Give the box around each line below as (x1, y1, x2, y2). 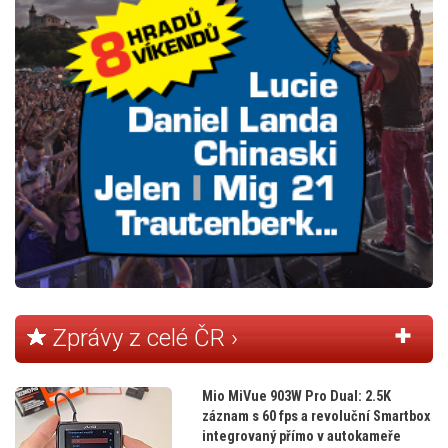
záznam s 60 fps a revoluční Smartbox (201, 408, 431, 425)
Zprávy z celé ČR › (46, 324, 238, 353)
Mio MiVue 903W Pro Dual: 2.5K (201, 388, 391, 405)
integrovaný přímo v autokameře (201, 428, 401, 445)
